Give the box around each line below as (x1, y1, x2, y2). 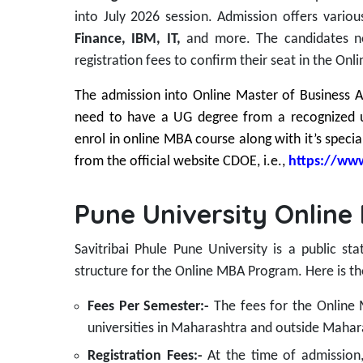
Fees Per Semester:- (88, 299, 214, 315)
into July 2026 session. (75, 10, 218, 26)
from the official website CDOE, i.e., (75, 154, 285, 170)
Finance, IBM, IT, (75, 32, 181, 48)
